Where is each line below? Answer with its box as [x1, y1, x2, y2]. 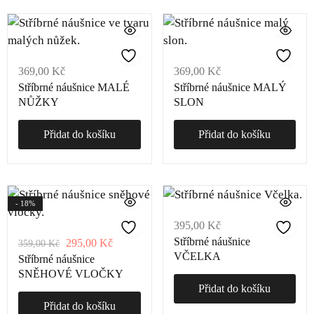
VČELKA [173, 250, 221, 262]
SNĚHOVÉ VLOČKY [18, 268, 123, 280]
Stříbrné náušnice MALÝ [173, 81, 287, 93]
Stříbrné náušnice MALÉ [18, 81, 130, 93]
